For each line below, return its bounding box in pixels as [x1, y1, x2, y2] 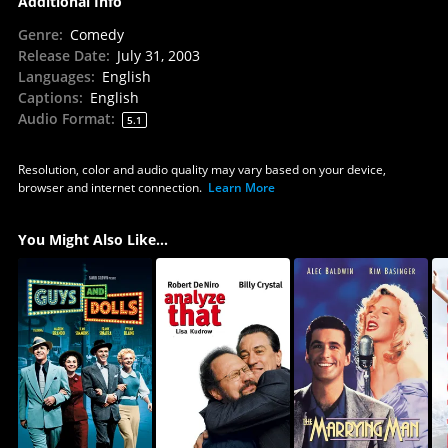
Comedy [69, 24, 124, 44]
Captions [17, 87, 79, 107]
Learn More [207, 178, 275, 196]
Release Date [17, 45, 106, 65]
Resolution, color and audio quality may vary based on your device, [17, 160, 386, 178]
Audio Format [17, 108, 111, 128]
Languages [17, 66, 91, 86]
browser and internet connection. [17, 178, 202, 196]
